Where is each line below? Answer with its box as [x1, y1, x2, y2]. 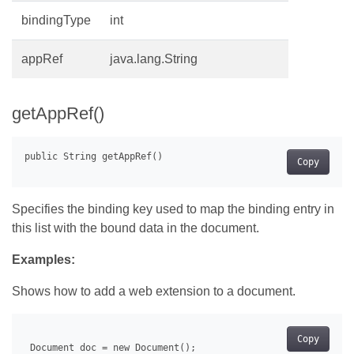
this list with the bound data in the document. [12, 221, 259, 235]
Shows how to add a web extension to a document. [12, 284, 296, 299]
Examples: [12, 253, 75, 267]
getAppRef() [12, 104, 104, 124]
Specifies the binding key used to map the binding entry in [12, 202, 334, 217]
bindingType [21, 13, 91, 28]
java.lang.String [110, 52, 198, 66]
